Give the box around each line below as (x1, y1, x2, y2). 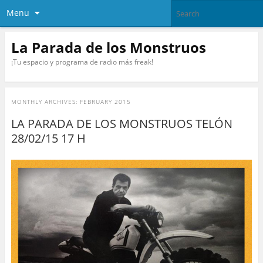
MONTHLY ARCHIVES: (11, 97, 80, 106)
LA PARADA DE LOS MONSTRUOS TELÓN (11, 116, 232, 132)
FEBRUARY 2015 (79, 97, 131, 106)
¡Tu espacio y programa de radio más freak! (11, 56, 153, 67)
